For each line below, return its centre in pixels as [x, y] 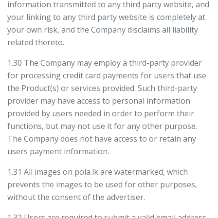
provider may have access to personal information [99, 101]
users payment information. [58, 151]
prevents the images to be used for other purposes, [102, 184]
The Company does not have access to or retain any [102, 139]
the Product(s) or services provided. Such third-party [102, 88]
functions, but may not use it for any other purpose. [102, 126]
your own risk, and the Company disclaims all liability [103, 30]
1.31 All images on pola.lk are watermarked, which [98, 172]
